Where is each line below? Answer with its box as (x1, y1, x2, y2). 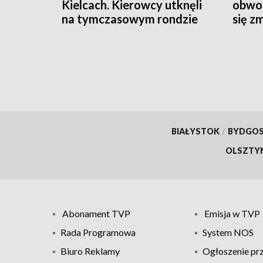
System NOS (202, 226, 254, 238)
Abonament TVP (62, 207, 130, 219)
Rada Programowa (60, 226, 136, 238)
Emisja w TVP (204, 207, 260, 219)
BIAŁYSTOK (171, 126, 220, 136)
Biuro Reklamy (60, 245, 120, 257)
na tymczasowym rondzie (62, 11, 198, 26)
